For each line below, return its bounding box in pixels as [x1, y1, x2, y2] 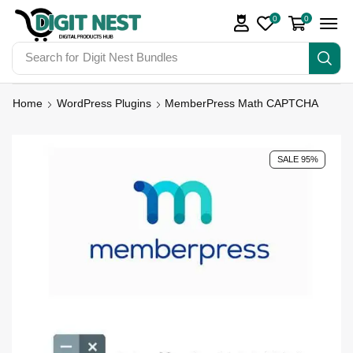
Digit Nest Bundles [82, 51, 178, 65]
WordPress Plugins [57, 96, 151, 110]
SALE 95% [277, 154, 318, 165]
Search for [24, 51, 79, 65]
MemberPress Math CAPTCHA [165, 96, 318, 110]
